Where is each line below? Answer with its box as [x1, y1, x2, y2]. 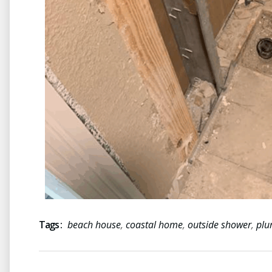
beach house [67, 217, 121, 231]
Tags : [39, 217, 61, 231]
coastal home [126, 217, 183, 231]
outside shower [188, 217, 251, 231]
